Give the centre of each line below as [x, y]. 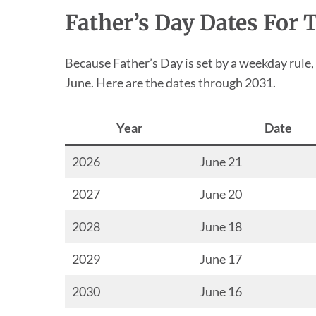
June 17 [221, 259]
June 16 [221, 292]
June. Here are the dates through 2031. [170, 83]
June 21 [221, 162]
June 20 [221, 194]
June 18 [221, 227]
